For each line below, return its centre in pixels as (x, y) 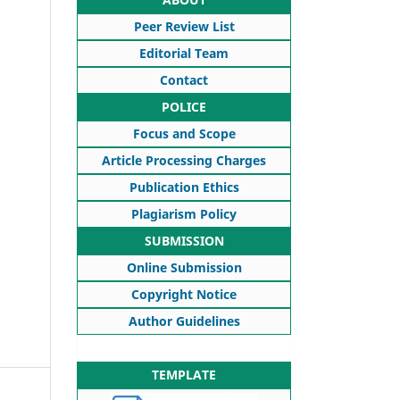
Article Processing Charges (184, 160)
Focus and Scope (184, 133)
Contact (184, 79)
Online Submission (184, 267)
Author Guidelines (184, 321)
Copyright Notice (184, 294)
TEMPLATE (184, 374)
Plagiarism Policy (184, 213)
